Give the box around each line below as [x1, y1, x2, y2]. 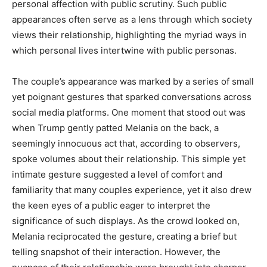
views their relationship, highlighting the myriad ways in [12, 29, 247, 41]
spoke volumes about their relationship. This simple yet [12, 153, 246, 165]
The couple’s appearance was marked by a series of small [12, 76, 254, 88]
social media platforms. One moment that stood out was [12, 107, 246, 119]
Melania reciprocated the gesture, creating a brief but [12, 231, 237, 243]
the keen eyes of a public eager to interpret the [12, 200, 210, 212]
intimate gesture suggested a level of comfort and [12, 169, 222, 181]
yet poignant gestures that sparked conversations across [12, 91, 252, 103]
